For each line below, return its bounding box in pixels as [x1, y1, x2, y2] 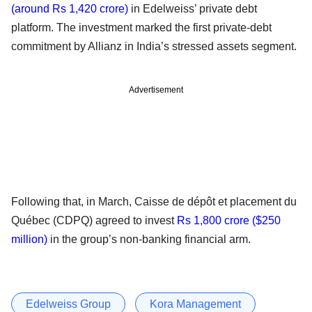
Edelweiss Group [26, 297, 111, 310]
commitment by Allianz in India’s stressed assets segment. [11, 40, 297, 53]
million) [11, 233, 47, 245]
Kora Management [150, 297, 241, 310]
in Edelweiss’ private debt [128, 3, 257, 15]
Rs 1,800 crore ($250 [177, 214, 281, 226]
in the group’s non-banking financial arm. [47, 233, 253, 245]
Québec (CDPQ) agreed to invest [11, 214, 177, 226]
